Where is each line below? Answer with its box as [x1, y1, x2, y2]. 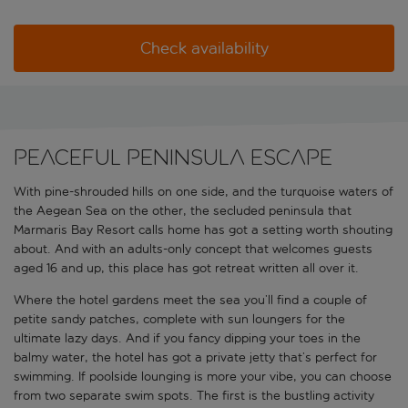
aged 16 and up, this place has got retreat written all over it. [14, 260, 359, 277]
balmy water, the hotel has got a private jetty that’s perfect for [14, 350, 377, 366]
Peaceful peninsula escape [14, 145, 332, 170]
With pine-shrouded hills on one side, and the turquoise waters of [14, 184, 393, 200]
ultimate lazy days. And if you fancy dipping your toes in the [14, 331, 361, 347]
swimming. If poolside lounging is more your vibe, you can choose [14, 369, 392, 385]
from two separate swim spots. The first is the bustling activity [14, 388, 374, 404]
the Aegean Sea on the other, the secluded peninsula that [14, 203, 352, 219]
